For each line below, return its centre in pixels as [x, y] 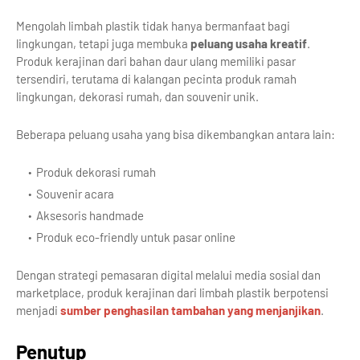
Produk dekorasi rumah [96, 172]
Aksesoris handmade [90, 215]
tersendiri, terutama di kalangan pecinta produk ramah [156, 78]
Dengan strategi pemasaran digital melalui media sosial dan [168, 274]
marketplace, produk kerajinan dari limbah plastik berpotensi [172, 292]
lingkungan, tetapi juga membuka [103, 43]
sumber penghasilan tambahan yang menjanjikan [190, 310]
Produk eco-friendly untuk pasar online [136, 237]
